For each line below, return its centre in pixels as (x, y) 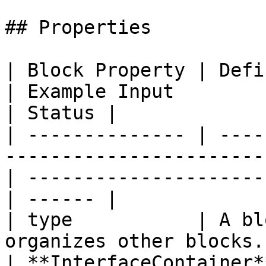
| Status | (61, 113)
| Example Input (89, 91)
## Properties (78, 27)
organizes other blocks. (134, 241)
